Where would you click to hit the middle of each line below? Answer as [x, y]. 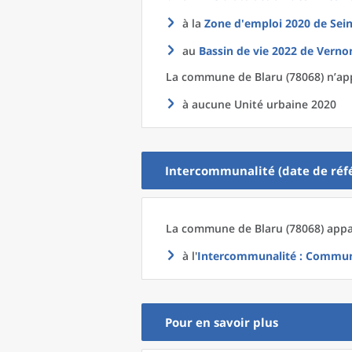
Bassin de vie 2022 [248, 51]
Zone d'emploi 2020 [257, 23]
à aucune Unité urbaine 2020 [259, 104]
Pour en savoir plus [222, 322]
